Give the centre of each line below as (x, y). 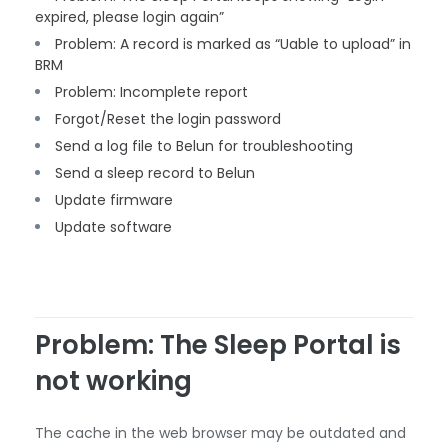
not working (113, 381)
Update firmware (114, 200)
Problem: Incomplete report (151, 92)
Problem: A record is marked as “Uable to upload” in (233, 44)
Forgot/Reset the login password (168, 119)
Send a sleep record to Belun (155, 173)
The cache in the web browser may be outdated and (220, 433)
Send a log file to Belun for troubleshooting (204, 146)
